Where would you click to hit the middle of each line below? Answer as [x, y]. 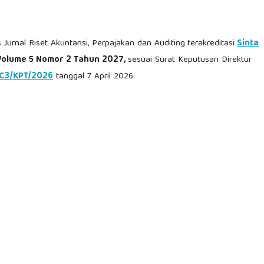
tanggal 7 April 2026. [94, 76]
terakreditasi [211, 43]
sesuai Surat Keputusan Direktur [190, 60]
